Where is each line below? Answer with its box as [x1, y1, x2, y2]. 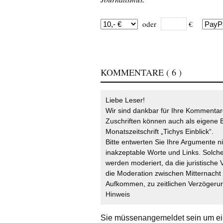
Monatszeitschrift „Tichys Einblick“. [106, 127, 214, 136]
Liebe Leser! [106, 96, 145, 105]
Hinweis [106, 190, 130, 199]
